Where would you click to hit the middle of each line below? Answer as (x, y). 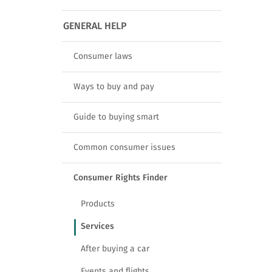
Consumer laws (103, 56)
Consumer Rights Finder (121, 178)
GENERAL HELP (95, 26)
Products (98, 204)
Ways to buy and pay (114, 87)
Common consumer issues (124, 148)
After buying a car (115, 249)
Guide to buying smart (116, 117)
